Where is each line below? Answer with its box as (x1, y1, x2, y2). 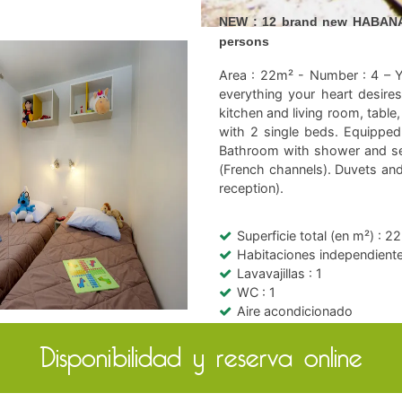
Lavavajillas (237, 265, 309, 281)
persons (219, 33, 269, 48)
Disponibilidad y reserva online (39, 340, 363, 376)
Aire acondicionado (237, 302, 353, 319)
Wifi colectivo (237, 321, 318, 337)
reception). (219, 179, 284, 196)
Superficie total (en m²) (237, 227, 378, 243)
